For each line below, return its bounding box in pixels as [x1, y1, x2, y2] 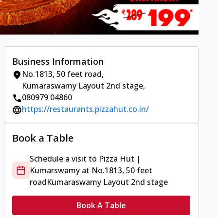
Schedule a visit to [30, 153, 99, 164]
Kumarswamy [30, 165, 80, 176]
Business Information [12, 55, 104, 68]
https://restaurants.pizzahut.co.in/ [22, 104, 149, 115]
